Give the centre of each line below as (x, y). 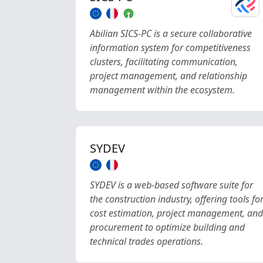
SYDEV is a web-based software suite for (171, 185)
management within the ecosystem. (162, 90)
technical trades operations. (146, 241)
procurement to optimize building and (167, 227)
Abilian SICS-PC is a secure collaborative (171, 33)
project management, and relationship (168, 76)
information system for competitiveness (170, 48)
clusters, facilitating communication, (164, 62)
